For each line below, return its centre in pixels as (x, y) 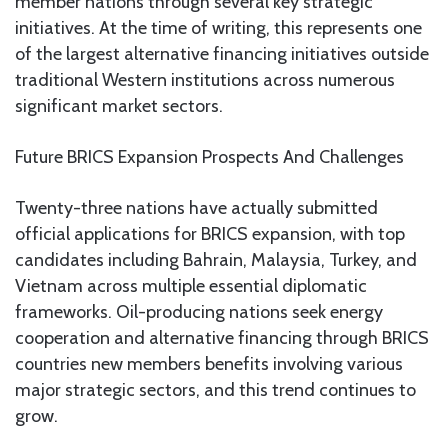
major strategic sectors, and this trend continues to (215, 389)
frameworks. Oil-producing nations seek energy (199, 311)
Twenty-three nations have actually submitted (196, 207)
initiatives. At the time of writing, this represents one (218, 27)
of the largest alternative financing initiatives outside (222, 53)
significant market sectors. (119, 105)
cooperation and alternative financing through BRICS (222, 337)
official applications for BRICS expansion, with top (210, 233)
